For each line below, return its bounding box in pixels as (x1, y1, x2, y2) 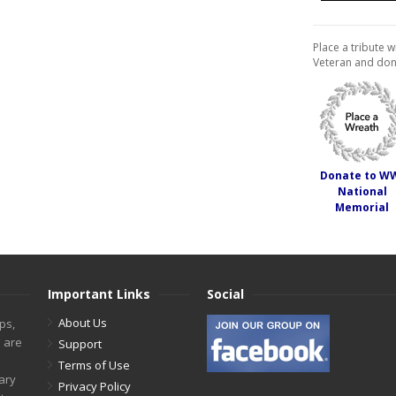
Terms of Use (58, 357, 130, 373)
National (337, 184, 387, 199)
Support (58, 336, 102, 352)
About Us (58, 315, 107, 331)
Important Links (48, 286, 150, 302)
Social (207, 286, 244, 302)
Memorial (335, 200, 389, 215)
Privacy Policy (58, 378, 131, 394)
